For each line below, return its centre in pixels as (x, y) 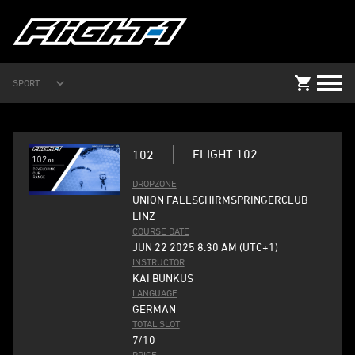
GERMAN (154, 309)
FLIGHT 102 (225, 154)
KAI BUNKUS (162, 278)
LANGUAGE (155, 293)
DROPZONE (154, 183)
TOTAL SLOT (156, 324)
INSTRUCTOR (158, 262)
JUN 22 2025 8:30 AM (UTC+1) (205, 247)
